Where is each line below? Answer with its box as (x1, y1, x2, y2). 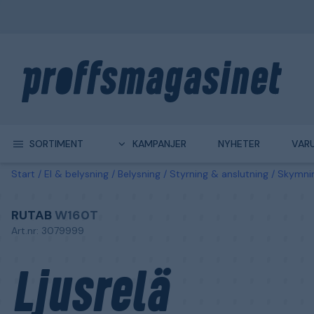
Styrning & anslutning (170, 168, 268, 180)
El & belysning (44, 168, 109, 180)
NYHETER (217, 137, 260, 150)
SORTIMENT (29, 137, 83, 150)
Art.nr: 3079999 (11, 224, 84, 237)
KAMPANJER (132, 137, 186, 150)
